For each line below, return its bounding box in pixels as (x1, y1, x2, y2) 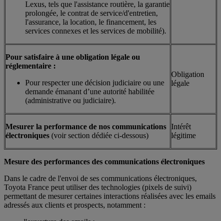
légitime (171, 131, 196, 140)
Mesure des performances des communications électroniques (4, 157, 205, 166)
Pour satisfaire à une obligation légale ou (5, 52, 140, 61)
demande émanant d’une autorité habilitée (25, 87, 154, 96)
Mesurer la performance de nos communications (5, 122, 166, 131)
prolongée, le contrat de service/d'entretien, (25, 8, 158, 17)
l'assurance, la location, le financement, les (25, 17, 156, 26)
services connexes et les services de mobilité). (25, 26, 166, 35)
